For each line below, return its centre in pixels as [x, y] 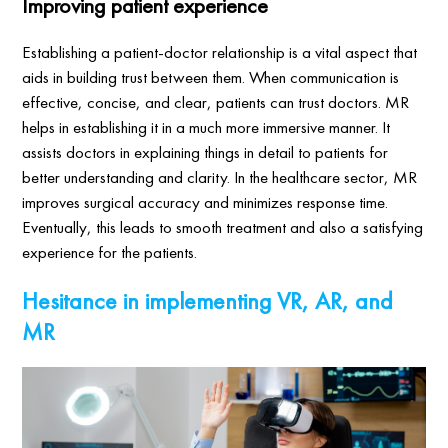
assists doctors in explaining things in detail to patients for [205, 152]
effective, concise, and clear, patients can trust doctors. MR [216, 102]
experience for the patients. [110, 252]
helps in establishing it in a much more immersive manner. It [206, 127]
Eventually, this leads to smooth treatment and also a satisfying [223, 227]
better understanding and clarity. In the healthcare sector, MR [220, 177]
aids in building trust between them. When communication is [211, 77]
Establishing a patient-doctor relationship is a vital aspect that [220, 52]
